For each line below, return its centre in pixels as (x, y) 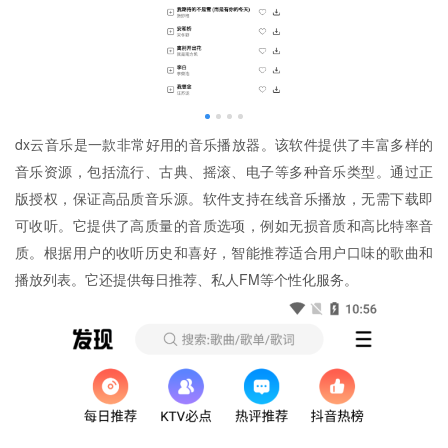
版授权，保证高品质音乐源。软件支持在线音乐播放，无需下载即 (224, 198)
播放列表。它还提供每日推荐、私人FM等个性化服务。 (186, 279)
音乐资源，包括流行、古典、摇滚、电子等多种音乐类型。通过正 (224, 171)
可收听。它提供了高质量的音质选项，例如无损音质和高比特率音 (224, 225)
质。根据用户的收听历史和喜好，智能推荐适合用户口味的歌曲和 (224, 252)
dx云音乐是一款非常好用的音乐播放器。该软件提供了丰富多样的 (224, 144)
